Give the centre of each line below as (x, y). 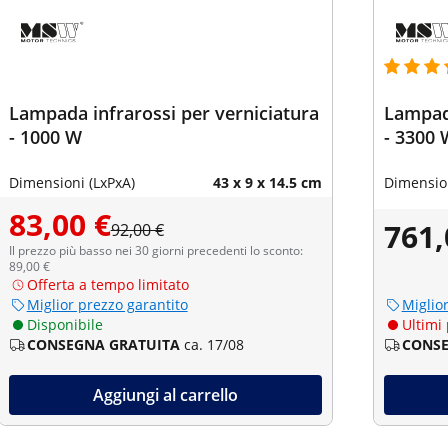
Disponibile (64, 324)
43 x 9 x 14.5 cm (267, 182)
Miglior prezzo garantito (107, 304)
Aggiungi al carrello (165, 395)
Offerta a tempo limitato (107, 284)
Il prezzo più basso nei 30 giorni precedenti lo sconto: (155, 250)
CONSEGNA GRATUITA (103, 344)
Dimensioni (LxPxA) (71, 182)
